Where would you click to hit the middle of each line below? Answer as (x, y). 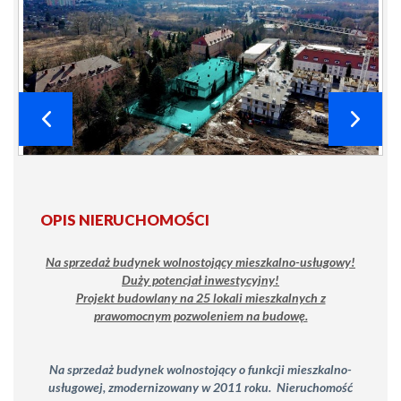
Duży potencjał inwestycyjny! (200, 279)
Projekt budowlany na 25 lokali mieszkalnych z (200, 297)
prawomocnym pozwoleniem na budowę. (200, 315)
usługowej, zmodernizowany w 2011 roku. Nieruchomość (200, 387)
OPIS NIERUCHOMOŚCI (125, 219)
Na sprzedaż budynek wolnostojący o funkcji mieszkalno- (200, 369)
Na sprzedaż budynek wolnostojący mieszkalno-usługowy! (200, 261)
